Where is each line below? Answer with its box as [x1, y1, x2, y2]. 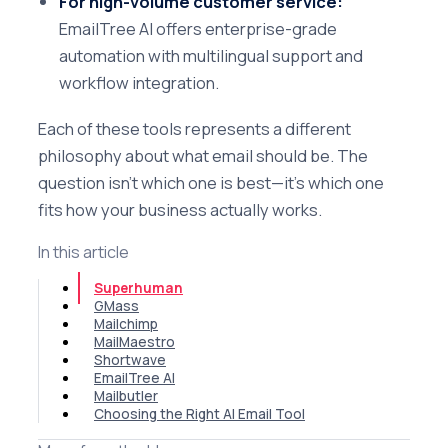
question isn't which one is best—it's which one [38, 170, 384, 194]
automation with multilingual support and [59, 44, 364, 68]
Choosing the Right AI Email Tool [94, 404, 305, 423]
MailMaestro [94, 332, 175, 351]
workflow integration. [59, 71, 220, 95]
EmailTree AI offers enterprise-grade [59, 17, 338, 41]
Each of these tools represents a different [38, 116, 351, 140]
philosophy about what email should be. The [38, 143, 368, 167]
